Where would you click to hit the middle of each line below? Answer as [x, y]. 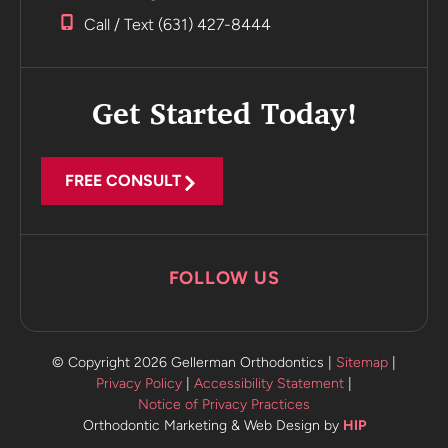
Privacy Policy [139, 383]
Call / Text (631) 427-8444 [177, 24]
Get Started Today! [224, 117]
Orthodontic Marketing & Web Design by [212, 425]
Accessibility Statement [269, 383]
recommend [360, 51]
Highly [360, 27]
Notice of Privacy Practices [224, 404]
